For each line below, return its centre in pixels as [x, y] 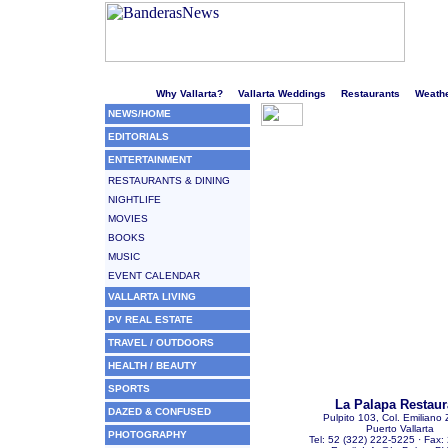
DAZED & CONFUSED [159, 411]
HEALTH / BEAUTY [152, 365]
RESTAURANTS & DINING [169, 180]
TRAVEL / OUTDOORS [161, 342]
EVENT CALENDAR [154, 275]
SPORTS [129, 388]
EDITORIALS [138, 136]
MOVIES [128, 218]
